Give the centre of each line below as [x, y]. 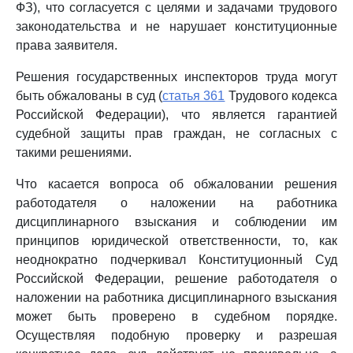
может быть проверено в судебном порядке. [176, 316]
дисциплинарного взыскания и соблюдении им [176, 222]
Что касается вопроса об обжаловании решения [176, 184]
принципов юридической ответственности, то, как [176, 241]
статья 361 [194, 96]
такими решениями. [74, 152]
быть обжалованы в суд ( [89, 96]
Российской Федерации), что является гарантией [176, 115]
